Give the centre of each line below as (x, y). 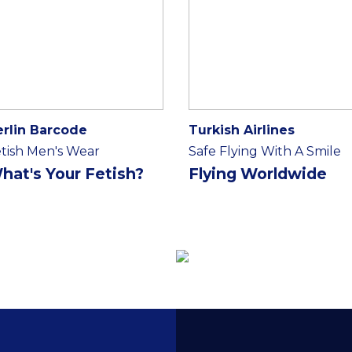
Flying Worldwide (258, 174)
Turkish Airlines (242, 130)
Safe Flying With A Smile (265, 151)
